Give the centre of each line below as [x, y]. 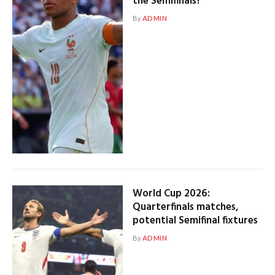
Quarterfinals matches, [185, 207]
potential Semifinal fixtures [195, 221]
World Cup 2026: [171, 194]
